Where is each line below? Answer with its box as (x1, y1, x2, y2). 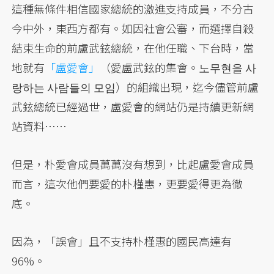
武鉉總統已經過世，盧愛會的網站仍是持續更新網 (12, 98, 254, 114)
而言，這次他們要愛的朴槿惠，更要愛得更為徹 (12, 175, 243, 191)
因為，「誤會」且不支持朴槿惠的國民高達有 (12, 232, 232, 249)
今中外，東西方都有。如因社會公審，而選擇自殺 (12, 20, 254, 36)
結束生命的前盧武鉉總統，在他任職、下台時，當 (12, 39, 254, 56)
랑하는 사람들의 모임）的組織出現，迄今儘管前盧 (12, 78, 259, 95)
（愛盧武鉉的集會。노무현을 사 (100, 59, 257, 75)
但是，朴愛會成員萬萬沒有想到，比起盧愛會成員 (12, 155, 254, 172)
